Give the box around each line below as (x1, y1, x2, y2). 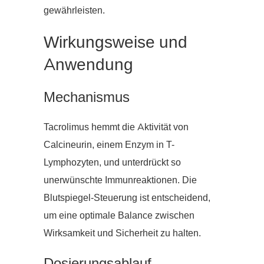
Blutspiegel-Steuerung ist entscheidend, (44, 192, 210, 205)
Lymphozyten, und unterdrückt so (44, 156, 181, 170)
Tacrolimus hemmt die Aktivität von (44, 121, 189, 134)
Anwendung (44, 54, 133, 77)
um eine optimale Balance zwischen (44, 209, 194, 223)
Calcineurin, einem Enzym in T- (44, 138, 174, 152)
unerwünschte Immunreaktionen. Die (44, 174, 197, 187)
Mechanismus (44, 88, 130, 107)
